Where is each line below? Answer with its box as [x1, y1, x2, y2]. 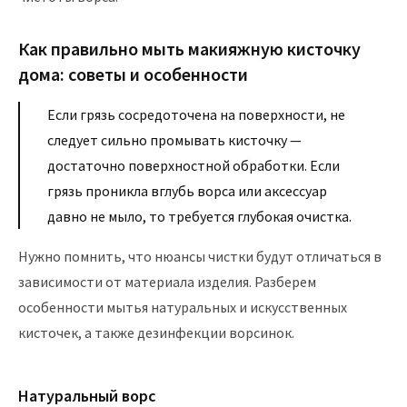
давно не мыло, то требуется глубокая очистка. [47, 207, 352, 226]
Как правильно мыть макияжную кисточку [18, 37, 361, 61]
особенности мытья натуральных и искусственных [18, 298, 347, 317]
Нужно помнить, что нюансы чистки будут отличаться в [18, 247, 382, 266]
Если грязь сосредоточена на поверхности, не [47, 105, 345, 124]
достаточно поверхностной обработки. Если [47, 156, 340, 175]
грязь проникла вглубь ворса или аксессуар [47, 182, 327, 201]
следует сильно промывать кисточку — [47, 131, 302, 150]
